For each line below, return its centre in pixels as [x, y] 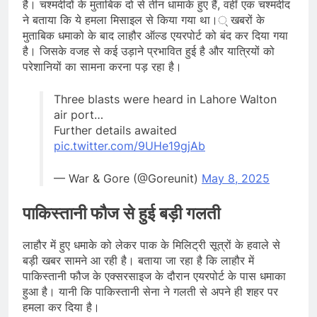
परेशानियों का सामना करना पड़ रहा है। [102, 66]
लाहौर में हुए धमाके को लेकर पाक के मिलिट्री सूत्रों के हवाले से [151, 245]
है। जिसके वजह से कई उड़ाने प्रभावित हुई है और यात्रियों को [149, 51]
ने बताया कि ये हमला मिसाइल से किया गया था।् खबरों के [144, 19]
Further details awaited [115, 130]
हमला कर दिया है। [61, 307]
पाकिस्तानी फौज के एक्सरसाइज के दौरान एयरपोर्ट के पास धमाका [154, 276]
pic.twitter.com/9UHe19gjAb [129, 145]
